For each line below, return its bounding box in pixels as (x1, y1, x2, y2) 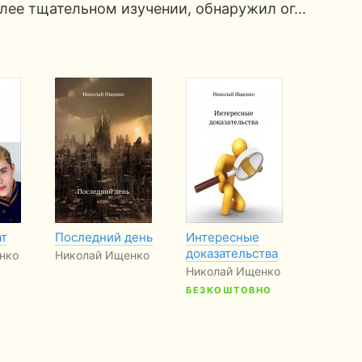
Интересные (186, 229, 259, 245)
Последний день (55, 229, 153, 245)
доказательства (186, 246, 278, 261)
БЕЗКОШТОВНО (186, 284, 272, 296)
